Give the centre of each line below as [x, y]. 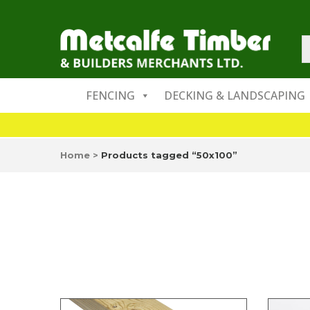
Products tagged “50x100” [169, 155]
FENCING [110, 95]
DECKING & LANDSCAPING [235, 95]
